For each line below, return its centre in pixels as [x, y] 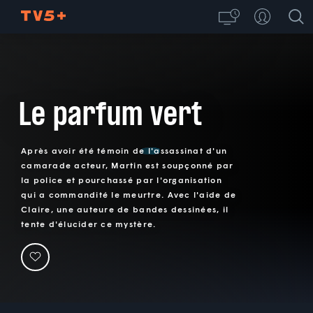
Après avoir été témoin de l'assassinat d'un [124, 151]
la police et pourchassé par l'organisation [122, 180]
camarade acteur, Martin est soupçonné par [128, 166]
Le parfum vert [110, 114]
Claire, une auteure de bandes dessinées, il [125, 210]
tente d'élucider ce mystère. [89, 224]
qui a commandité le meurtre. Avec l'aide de [129, 195]
